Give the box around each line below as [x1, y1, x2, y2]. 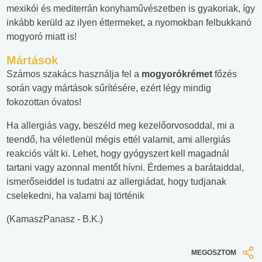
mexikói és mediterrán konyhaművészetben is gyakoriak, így [6, 4, 255, 14]
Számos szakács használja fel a [6, 69, 142, 80]
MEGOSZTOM [191, 249, 236, 257]
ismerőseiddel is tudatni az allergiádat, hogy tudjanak [6, 177, 226, 187]
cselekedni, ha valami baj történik [6, 191, 144, 201]
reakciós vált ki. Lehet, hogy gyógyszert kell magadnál [6, 149, 229, 159]
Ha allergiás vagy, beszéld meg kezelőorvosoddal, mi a [6, 120, 235, 131]
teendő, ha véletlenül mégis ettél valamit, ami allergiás [6, 135, 230, 145]
